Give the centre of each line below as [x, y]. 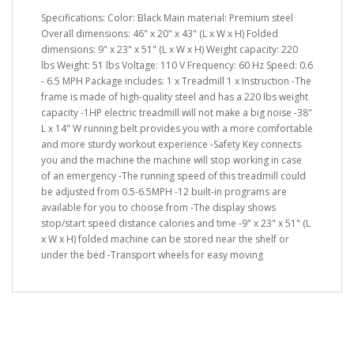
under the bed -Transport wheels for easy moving [152, 254]
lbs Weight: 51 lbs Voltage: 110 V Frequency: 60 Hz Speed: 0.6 [177, 65]
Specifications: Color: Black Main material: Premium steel [167, 17]
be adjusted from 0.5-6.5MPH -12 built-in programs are [164, 191]
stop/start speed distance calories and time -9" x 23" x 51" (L [176, 223]
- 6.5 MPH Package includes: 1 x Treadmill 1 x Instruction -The [176, 81]
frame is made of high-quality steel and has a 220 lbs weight [175, 96]
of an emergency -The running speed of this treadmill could [173, 175]
